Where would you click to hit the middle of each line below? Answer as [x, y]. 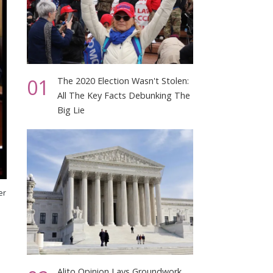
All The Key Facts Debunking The [124, 96]
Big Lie [71, 110]
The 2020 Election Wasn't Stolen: [123, 81]
